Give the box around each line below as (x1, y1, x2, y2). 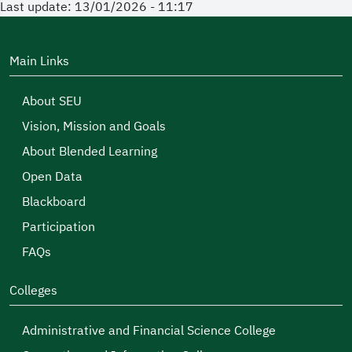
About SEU (22, 92, 82, 111)
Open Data (22, 167, 82, 186)
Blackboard (22, 192, 86, 211)
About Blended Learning (22, 142, 157, 161)
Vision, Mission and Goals (22, 117, 166, 136)
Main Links (9, 52, 69, 71)
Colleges (9, 281, 57, 300)
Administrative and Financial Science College (22, 321, 276, 340)
